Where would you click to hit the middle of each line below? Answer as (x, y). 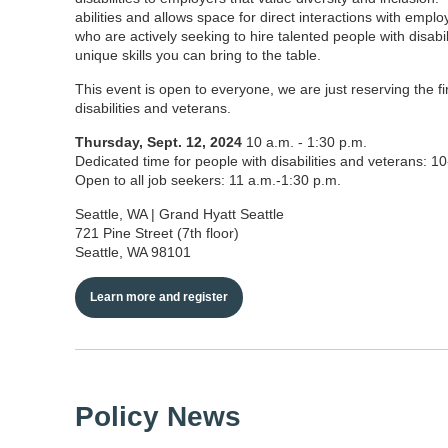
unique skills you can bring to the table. (204, 54)
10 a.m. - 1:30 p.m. (306, 141)
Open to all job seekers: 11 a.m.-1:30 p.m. (212, 179)
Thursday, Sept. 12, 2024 (160, 141)
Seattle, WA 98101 (135, 251)
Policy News (158, 416)
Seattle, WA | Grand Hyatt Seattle (207, 213)
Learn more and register (159, 296)
